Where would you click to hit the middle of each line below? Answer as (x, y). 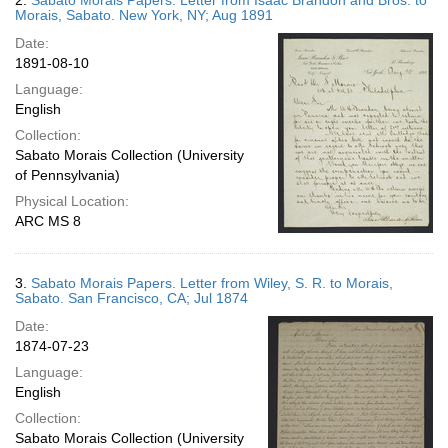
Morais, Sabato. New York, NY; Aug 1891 (144, 15)
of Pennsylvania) (67, 175)
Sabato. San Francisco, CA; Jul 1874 (131, 298)
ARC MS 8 (48, 221)
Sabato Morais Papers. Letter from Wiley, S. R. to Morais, (212, 283)
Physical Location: (72, 201)
